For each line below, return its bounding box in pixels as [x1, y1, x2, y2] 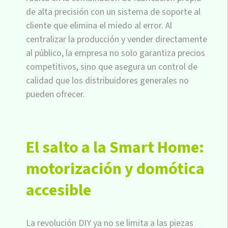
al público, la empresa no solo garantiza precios [26, 46, 205, 60]
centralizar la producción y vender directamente [26, 33, 207, 46]
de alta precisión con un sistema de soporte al [26, 5, 201, 18]
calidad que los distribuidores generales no [26, 74, 189, 87]
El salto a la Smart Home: [26, 135, 204, 159]
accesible [26, 178, 91, 202]
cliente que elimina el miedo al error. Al [26, 19, 172, 32]
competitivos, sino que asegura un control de [26, 60, 197, 73]
